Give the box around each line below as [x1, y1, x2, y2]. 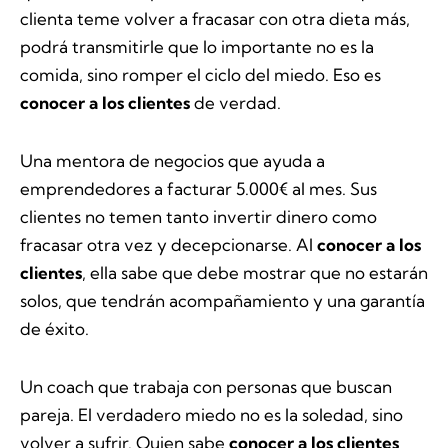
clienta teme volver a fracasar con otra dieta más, [20, 8, 410, 29]
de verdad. [190, 92, 281, 113]
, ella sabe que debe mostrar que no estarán [82, 261, 428, 283]
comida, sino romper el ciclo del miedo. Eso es [20, 64, 381, 85]
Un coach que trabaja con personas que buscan [20, 375, 392, 397]
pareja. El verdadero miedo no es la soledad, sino [20, 403, 403, 425]
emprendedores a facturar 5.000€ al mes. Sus [20, 177, 377, 199]
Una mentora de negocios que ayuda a [20, 149, 325, 171]
